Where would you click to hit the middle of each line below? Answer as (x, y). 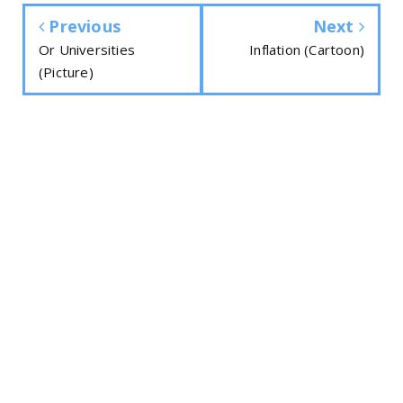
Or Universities (87, 49)
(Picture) (66, 72)
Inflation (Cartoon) (307, 49)
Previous (83, 26)
